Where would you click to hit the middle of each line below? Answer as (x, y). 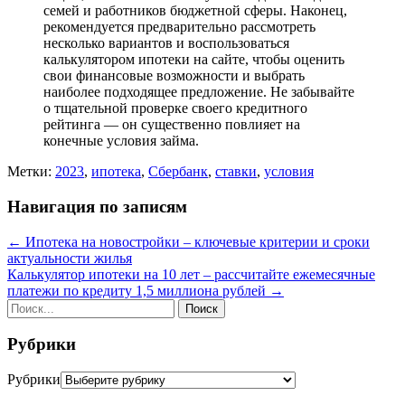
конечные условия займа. (121, 141)
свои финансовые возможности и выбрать (174, 76)
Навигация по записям (97, 206)
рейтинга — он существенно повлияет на (172, 125)
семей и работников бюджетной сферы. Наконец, (195, 11)
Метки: (31, 172)
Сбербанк (178, 172)
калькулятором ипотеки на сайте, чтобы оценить (194, 60)
